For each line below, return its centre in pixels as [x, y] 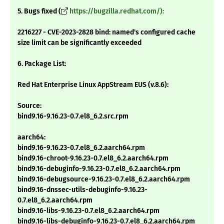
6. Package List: [42, 64]
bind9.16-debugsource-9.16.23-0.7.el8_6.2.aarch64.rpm [104, 179]
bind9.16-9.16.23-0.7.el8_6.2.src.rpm [73, 116]
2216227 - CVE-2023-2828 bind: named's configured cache [106, 32]
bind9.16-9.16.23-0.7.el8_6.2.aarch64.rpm [81, 148]
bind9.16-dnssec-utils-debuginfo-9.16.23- [82, 190]
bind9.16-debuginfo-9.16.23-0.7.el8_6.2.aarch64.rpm [99, 169]
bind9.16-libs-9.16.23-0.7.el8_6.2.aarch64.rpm [88, 211]
